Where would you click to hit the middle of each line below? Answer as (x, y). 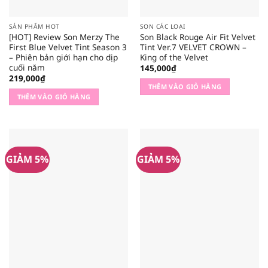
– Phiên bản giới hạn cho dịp (63, 57)
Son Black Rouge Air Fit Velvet (197, 36)
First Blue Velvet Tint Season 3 (68, 47)
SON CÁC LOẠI (162, 27)
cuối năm (27, 67)
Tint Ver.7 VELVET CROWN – (193, 47)
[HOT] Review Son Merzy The (64, 36)
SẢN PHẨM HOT (34, 27)
